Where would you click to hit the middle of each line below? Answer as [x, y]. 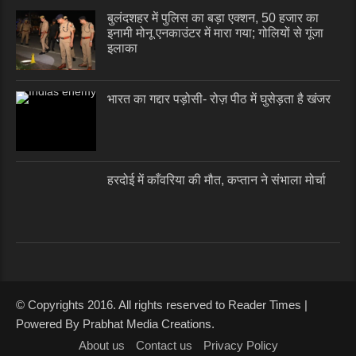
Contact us [164, 346]
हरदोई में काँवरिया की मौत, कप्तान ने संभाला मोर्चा [217, 180]
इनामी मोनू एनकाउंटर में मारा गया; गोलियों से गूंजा [215, 33]
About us [101, 346]
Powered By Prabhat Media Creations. [115, 324]
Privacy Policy [240, 346]
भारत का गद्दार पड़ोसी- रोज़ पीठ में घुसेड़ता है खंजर [219, 99]
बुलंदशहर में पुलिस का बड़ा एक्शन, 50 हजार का [213, 18]
